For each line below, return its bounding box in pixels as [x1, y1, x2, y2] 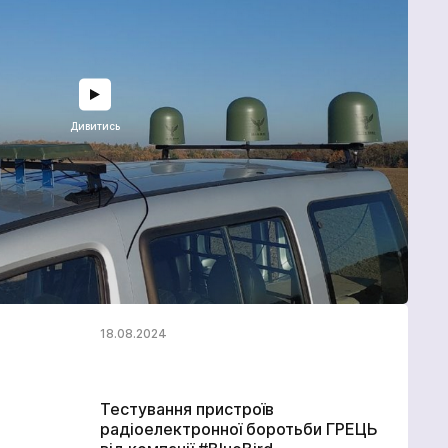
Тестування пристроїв [99, 398, 274, 419]
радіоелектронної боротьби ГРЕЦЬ [99, 418, 378, 439]
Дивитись [69, 119, 120, 132]
